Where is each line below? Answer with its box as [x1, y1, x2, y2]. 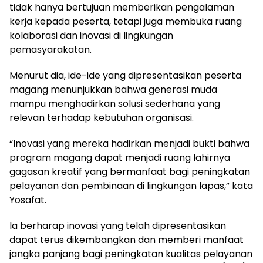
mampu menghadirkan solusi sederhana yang [9, 96, 220, 110]
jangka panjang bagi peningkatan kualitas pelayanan [9, 247, 252, 261]
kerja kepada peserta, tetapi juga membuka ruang [9, 14, 242, 28]
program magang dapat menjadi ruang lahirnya [9, 150, 230, 164]
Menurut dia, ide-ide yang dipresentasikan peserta [9, 68, 241, 82]
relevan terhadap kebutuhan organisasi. [9, 110, 194, 124]
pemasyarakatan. [9, 42, 92, 56]
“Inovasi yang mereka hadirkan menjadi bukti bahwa [9, 136, 249, 150]
